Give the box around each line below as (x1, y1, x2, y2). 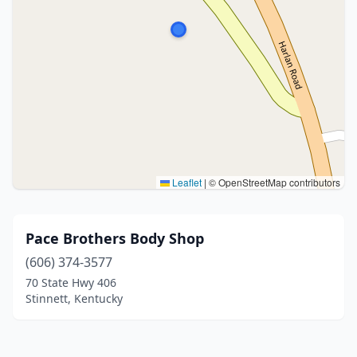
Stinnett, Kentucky (25, 291, 123, 306)
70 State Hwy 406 (25, 275, 116, 290)
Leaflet (170, 175, 202, 189)
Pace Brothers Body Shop (25, 229, 204, 248)
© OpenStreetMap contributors (206, 175, 340, 189)
